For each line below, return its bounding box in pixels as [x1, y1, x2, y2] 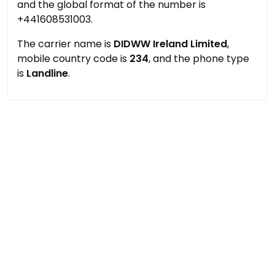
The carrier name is [17, 37, 114, 51]
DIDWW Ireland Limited [114, 37, 227, 51]
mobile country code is [17, 52, 130, 66]
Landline [26, 66, 68, 80]
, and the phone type [149, 52, 249, 66]
